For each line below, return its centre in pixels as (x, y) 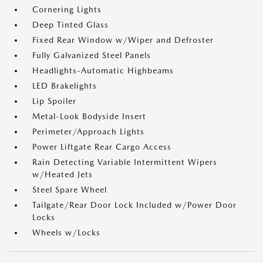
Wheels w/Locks (66, 233)
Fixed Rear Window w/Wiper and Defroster (123, 40)
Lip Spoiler (54, 101)
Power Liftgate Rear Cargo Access (102, 147)
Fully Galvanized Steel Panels (92, 55)
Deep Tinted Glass (70, 25)
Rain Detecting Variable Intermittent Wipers (125, 162)
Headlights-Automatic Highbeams (103, 71)
